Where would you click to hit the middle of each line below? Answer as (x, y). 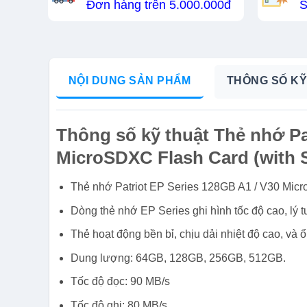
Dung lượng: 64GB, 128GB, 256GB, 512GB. (178, 258)
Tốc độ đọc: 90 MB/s (120, 282)
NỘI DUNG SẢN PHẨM (130, 81)
